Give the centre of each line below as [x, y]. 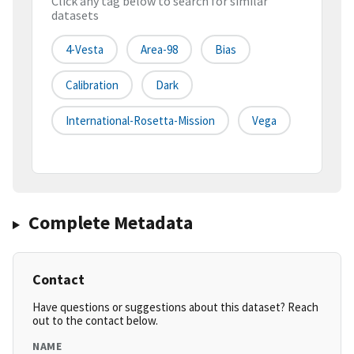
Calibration [92, 85]
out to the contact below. [95, 321]
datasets [75, 15]
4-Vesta [85, 50]
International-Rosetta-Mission [140, 121]
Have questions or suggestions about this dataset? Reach [175, 307]
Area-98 [159, 50]
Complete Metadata [110, 223]
